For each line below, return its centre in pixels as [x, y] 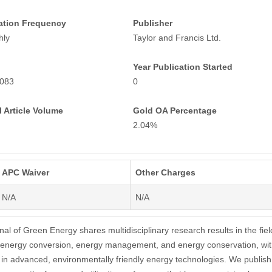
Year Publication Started [182, 67]
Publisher [152, 23]
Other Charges [165, 172]
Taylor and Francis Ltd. [177, 38]
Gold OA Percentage [175, 110]
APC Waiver [25, 172]
